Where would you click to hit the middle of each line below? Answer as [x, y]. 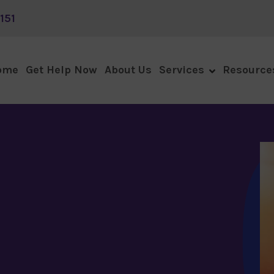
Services [182, 70]
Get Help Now [61, 70]
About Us [128, 70]
